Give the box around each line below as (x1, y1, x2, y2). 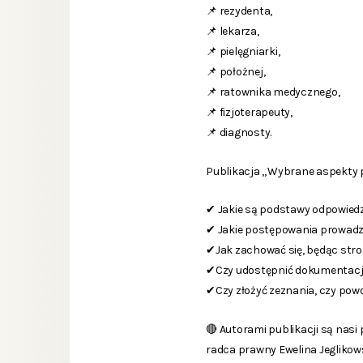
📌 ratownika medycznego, (206, 85, 340, 100)
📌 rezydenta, (206, 4, 273, 19)
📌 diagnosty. (206, 126, 272, 140)
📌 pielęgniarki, (206, 45, 280, 59)
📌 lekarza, (206, 24, 259, 39)
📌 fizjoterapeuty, (206, 105, 293, 120)
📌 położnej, (206, 65, 266, 79)
